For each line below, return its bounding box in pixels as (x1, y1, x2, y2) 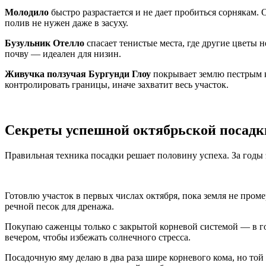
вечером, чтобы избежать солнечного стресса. (5, 232, 191, 243)
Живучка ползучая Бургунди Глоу (5, 69, 151, 80)
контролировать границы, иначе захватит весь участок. (5, 80, 229, 90)
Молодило (5, 7, 49, 18)
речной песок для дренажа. (5, 201, 114, 212)
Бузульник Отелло (5, 38, 84, 49)
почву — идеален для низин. (5, 49, 121, 59)
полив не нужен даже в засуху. (5, 18, 128, 28)
